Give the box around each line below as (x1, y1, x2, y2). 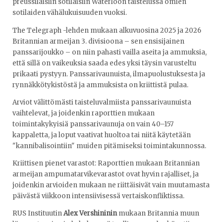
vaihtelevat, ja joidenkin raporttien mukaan (12, 109, 155, 117)
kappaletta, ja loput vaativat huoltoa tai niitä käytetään (12, 130, 191, 139)
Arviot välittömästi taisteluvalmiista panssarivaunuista (12, 98, 191, 107)
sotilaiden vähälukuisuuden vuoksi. (12, 8, 127, 17)
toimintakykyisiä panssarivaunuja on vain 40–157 (12, 119, 173, 128)
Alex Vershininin (63, 209, 118, 218)
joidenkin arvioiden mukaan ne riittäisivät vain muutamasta (12, 180, 210, 189)
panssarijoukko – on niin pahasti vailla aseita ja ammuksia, (12, 48, 207, 56)
